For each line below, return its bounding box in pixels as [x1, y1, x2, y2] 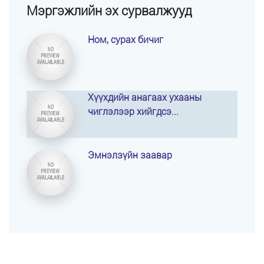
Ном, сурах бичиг [88, 34, 163, 45]
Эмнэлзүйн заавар [88, 149, 172, 161]
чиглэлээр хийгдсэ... [88, 105, 179, 117]
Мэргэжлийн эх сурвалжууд [27, 3, 192, 18]
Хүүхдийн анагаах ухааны [88, 91, 202, 103]
